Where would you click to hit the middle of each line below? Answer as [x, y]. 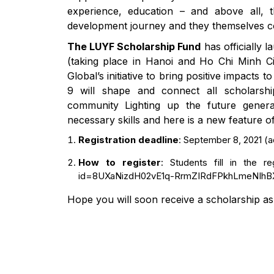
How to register [119, 162]
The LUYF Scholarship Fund [134, 46]
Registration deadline [128, 140]
